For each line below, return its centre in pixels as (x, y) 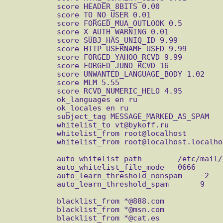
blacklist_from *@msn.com (32, 210)
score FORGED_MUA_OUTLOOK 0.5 (32, 23)
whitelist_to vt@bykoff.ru (32, 125)
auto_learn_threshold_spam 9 (32, 184)
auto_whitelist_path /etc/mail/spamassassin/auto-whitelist (32, 159)
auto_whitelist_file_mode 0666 (32, 167)
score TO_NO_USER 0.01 (32, 15)
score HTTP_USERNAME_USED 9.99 (32, 49)
